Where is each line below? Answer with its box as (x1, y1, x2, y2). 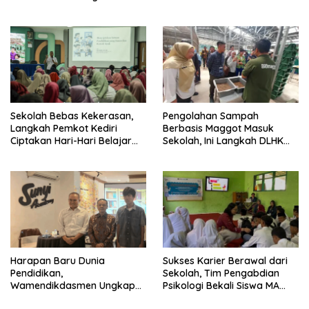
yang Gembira (10, 147, 77, 160)
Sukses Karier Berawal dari (163, 254, 288, 267)
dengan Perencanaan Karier (163, 291, 292, 304)
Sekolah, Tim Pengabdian (163, 266, 279, 279)
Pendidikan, (10, 266, 63, 279)
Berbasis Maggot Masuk (163, 122, 274, 135)
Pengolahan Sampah (163, 110, 259, 123)
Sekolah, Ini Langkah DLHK (163, 134, 283, 148)
